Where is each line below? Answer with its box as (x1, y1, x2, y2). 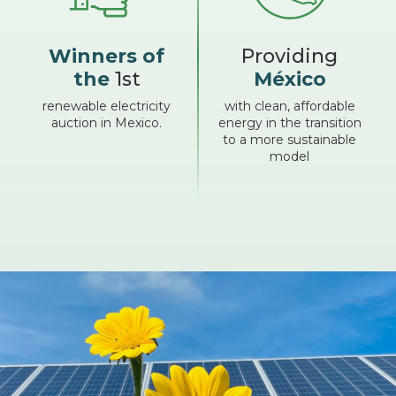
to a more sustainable (223, 131, 356, 148)
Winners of (49, 43, 164, 68)
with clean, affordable (224, 97, 355, 114)
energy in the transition (217, 114, 362, 131)
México (253, 66, 326, 91)
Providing (241, 43, 338, 68)
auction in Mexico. (51, 114, 162, 131)
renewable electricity (42, 97, 171, 114)
